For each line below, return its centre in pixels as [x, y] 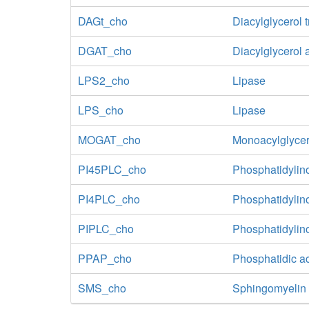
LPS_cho [101, 110]
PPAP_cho [105, 258]
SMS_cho [102, 288]
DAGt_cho [103, 21]
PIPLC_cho [106, 229]
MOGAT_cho [109, 140]
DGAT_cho [105, 51]
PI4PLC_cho [109, 199]
